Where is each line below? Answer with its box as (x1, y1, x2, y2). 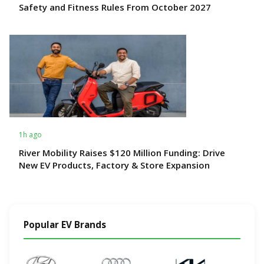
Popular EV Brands (24, 218, 106, 230)
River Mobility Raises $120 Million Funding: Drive (19, 146, 225, 159)
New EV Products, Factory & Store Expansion (19, 159, 210, 171)
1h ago (19, 129, 42, 140)
